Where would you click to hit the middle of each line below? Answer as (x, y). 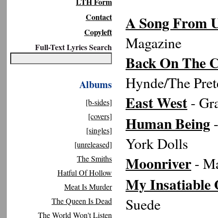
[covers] (100, 116)
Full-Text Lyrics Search (73, 47)
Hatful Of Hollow (85, 173)
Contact (99, 17)
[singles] (99, 130)
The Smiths (94, 158)
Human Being (168, 123)
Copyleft (98, 32)
